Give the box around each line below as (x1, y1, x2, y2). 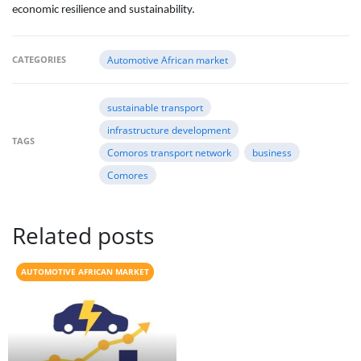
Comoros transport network (106, 145, 231, 159)
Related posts (12, 220, 154, 251)
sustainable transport (106, 100, 203, 114)
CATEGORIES (12, 52, 66, 65)
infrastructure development (106, 122, 230, 136)
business (251, 145, 292, 159)
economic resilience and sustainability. (12, 3, 195, 16)
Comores (106, 168, 148, 181)
